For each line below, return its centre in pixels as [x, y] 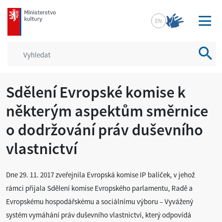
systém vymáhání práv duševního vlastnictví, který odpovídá [99, 215]
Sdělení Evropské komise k [96, 92]
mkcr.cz [20, 13]
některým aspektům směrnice [107, 111]
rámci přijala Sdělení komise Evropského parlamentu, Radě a [99, 188]
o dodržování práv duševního [105, 130]
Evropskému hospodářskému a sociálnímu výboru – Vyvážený [100, 201]
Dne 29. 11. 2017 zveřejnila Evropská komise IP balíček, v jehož [100, 175]
